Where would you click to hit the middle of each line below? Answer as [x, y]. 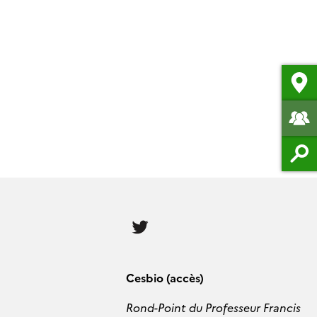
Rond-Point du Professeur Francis [213, 307]
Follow [171, 217]
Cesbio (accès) [165, 277]
